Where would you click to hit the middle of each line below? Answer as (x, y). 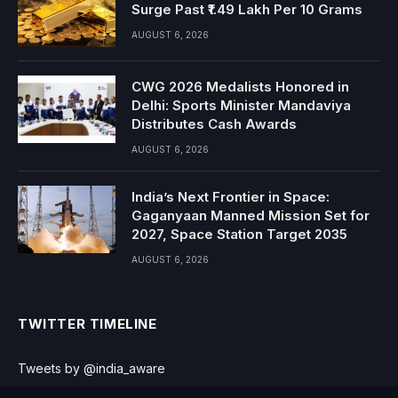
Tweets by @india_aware (92, 368)
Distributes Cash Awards (214, 123)
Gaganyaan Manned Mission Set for (251, 215)
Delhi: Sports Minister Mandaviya (241, 105)
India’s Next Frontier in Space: (231, 196)
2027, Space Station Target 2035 (239, 234)
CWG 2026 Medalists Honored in (240, 86)
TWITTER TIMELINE (88, 323)
